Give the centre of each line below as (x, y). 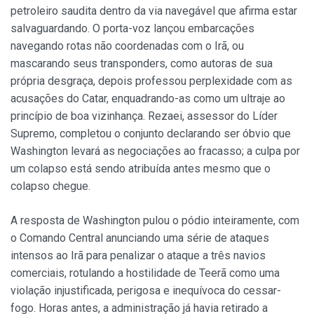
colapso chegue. (50, 186)
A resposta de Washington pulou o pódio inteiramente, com (155, 221)
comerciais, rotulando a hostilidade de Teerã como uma (145, 273)
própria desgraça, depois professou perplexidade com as (151, 81)
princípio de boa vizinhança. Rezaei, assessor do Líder (144, 116)
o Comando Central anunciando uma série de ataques (140, 238)
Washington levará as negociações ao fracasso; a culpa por (155, 151)
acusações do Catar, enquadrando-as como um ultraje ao (148, 99)
